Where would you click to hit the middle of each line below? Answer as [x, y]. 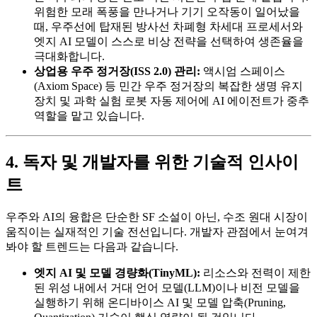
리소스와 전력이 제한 [255, 273]
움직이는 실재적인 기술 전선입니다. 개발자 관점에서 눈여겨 [157, 232]
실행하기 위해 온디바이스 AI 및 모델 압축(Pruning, [160, 303]
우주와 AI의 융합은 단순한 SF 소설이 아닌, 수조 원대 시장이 [157, 217]
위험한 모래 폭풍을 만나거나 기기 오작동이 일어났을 [167, 12]
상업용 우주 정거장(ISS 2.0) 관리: [117, 71]
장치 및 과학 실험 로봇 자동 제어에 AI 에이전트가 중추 [172, 101]
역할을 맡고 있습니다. [89, 116]
